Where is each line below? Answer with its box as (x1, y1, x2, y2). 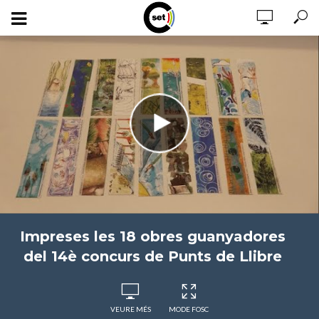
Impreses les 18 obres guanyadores (19, 228, 286, 245)
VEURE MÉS (110, 305, 151, 313)
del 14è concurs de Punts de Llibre (23, 248, 282, 265)
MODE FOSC (169, 305, 209, 313)
